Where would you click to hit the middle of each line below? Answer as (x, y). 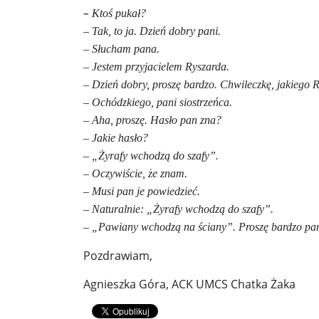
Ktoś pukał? (117, 13)
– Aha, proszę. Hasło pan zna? (152, 120)
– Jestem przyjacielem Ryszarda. (156, 67)
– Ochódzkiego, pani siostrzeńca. (158, 102)
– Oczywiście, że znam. (135, 173)
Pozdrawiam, (118, 256)
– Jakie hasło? (116, 138)
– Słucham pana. (121, 49)
